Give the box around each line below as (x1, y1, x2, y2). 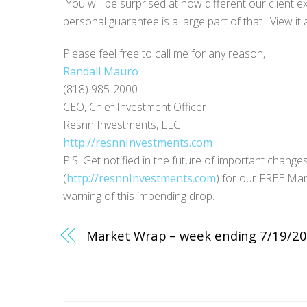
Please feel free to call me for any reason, (63, 45, 265, 61)
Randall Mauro (63, 63, 138, 79)
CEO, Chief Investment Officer (63, 99, 206, 114)
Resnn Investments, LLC (63, 116, 180, 132)
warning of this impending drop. (63, 188, 217, 204)
